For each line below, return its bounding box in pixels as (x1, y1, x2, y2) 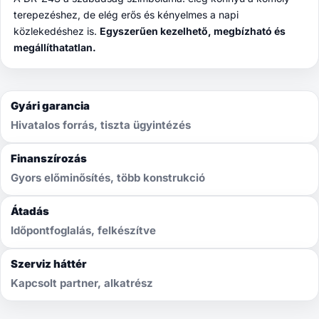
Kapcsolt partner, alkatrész (11, 276, 153, 291)
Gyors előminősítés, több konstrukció (11, 171, 205, 185)
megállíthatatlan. (14, 41, 96, 54)
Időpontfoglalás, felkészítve (11, 224, 156, 238)
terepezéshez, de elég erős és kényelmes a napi (14, 9, 239, 21)
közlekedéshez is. (14, 25, 100, 38)
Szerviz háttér (11, 257, 87, 271)
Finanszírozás (11, 152, 87, 166)
